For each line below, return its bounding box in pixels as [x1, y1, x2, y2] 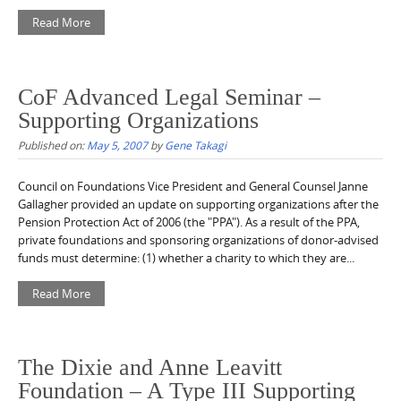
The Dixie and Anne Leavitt [18, 354, 282, 381]
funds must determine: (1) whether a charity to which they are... [18, 249, 354, 266]
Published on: [18, 137, 87, 152]
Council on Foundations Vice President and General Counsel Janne [18, 177, 368, 194]
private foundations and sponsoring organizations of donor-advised [18, 231, 379, 248]
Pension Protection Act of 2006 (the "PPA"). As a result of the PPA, [18, 213, 360, 230]
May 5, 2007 [87, 137, 148, 152]
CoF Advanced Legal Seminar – [18, 83, 320, 110]
